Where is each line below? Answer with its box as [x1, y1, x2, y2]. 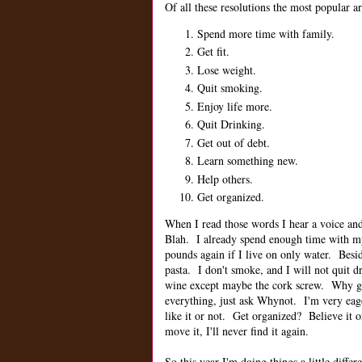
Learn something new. [197, 153, 298, 169]
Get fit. [197, 44, 229, 60]
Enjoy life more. [197, 98, 272, 114]
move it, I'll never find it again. [165, 323, 309, 339]
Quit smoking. [197, 80, 263, 96]
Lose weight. [197, 61, 256, 78]
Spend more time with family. [197, 25, 335, 41]
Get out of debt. [197, 134, 270, 150]
